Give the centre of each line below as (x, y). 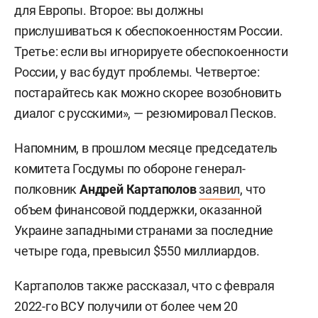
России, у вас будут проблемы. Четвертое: (137, 72)
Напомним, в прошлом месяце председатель (146, 148)
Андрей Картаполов (138, 189)
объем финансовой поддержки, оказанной (138, 209)
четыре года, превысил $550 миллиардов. (137, 251)
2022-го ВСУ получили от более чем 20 (126, 306)
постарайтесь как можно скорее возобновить (148, 92)
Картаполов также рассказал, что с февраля (144, 285)
